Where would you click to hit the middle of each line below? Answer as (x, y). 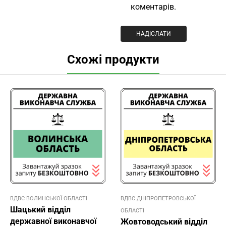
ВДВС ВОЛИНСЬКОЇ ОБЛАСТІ (49, 199)
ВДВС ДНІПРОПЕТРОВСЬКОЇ (158, 199)
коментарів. (153, 7)
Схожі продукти (113, 60)
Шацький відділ (40, 210)
